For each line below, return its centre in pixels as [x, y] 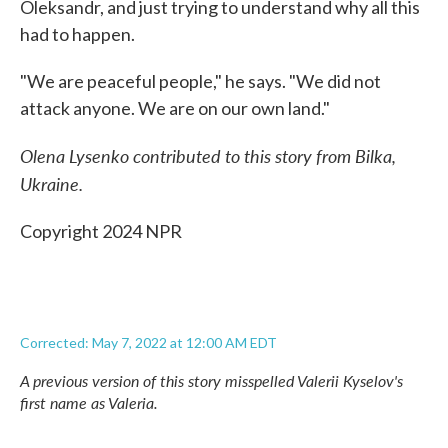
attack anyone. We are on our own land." [175, 108]
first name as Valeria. [89, 402]
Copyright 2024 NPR [101, 231]
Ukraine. [51, 183]
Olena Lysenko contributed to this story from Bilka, [208, 155]
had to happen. [77, 34]
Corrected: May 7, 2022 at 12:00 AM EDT [148, 342]
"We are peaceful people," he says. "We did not [200, 81]
